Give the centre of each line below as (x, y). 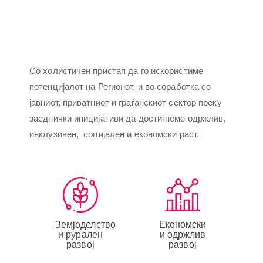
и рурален (80, 234)
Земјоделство (85, 224)
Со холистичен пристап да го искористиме (116, 71)
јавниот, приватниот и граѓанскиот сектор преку (126, 102)
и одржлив (183, 234)
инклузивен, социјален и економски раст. (114, 134)
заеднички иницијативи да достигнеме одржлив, (128, 118)
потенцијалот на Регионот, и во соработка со (120, 87)
